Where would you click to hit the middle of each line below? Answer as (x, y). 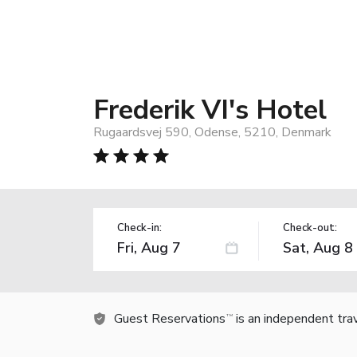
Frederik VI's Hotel (210, 110)
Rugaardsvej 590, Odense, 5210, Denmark (212, 132)
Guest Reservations (170, 318)
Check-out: (310, 228)
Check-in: (139, 228)
